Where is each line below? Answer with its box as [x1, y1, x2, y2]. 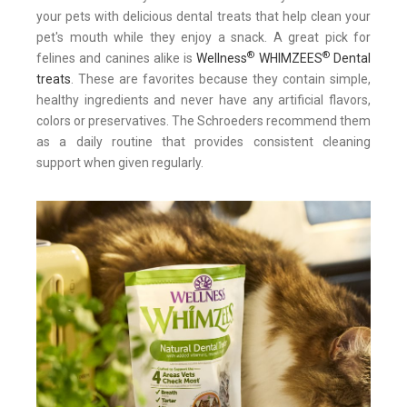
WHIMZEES [254, 50, 323, 65]
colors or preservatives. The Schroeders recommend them [36, 113, 371, 128]
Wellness [196, 50, 248, 65]
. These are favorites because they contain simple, [71, 71, 371, 86]
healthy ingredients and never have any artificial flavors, [36, 92, 371, 107]
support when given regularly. [36, 154, 203, 170]
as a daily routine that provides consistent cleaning [36, 134, 371, 149]
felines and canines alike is [36, 50, 197, 65]
